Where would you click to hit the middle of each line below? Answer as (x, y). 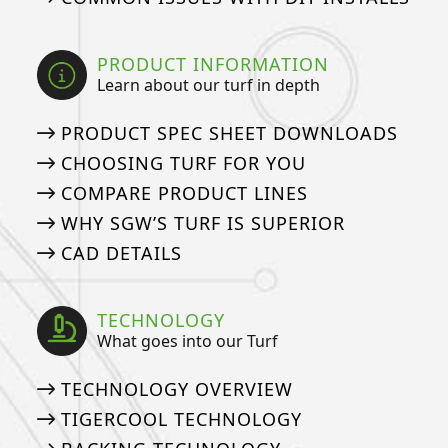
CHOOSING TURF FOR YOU (183, 162)
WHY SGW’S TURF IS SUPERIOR (202, 222)
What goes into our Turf (188, 341)
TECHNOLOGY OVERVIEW (176, 388)
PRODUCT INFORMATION (213, 64)
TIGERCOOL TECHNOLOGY (181, 418)
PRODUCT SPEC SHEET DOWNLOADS (229, 132)
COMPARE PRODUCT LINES (184, 192)
